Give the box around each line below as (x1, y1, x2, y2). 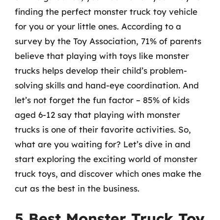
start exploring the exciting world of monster (15, 153, 197, 164)
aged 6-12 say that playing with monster (15, 109, 180, 120)
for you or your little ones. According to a (15, 21, 181, 31)
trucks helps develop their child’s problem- (15, 65, 187, 76)
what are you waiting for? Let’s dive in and (15, 138, 191, 149)
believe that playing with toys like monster (15, 50, 189, 61)
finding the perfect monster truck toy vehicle (15, 6, 197, 17)
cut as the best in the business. (15, 183, 139, 193)
